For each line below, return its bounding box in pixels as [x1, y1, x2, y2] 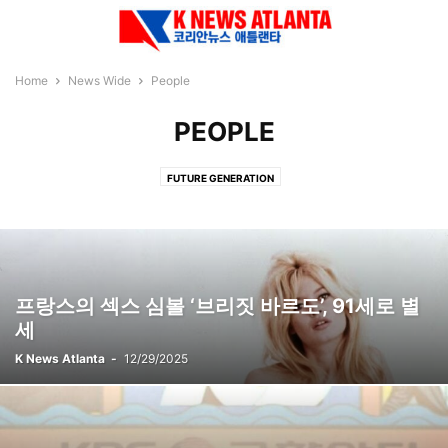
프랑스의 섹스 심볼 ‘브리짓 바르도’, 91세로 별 [15, 294, 420, 318]
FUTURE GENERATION [167, 172, 274, 184]
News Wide [68, 73, 131, 88]
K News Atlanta [15, 351, 105, 366]
